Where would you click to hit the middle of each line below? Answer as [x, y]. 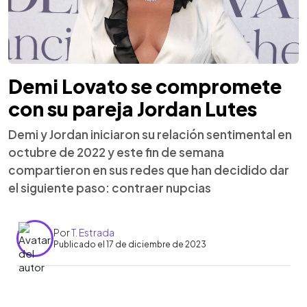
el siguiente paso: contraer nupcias [110, 187]
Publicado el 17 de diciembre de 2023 [130, 244]
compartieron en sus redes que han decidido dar [149, 170]
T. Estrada [93, 232]
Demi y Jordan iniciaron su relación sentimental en [150, 134]
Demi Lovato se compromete [145, 86]
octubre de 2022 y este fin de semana [116, 152]
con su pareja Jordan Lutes [133, 108]
